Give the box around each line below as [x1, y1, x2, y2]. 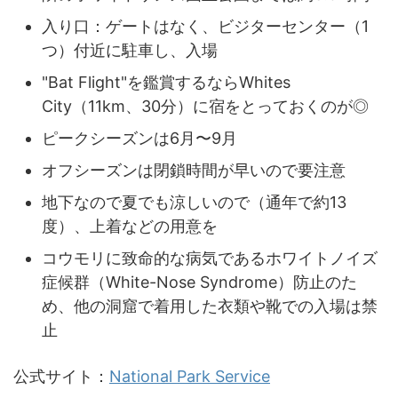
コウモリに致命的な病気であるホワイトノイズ [42, 248, 378, 267]
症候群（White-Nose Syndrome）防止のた [42, 272, 357, 291]
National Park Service [109, 367, 270, 386]
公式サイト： [13, 367, 109, 386]
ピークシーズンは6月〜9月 [42, 128, 237, 147]
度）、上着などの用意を [42, 216, 218, 235]
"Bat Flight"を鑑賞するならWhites [42, 72, 291, 92]
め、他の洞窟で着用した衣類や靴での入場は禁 [42, 296, 378, 315]
